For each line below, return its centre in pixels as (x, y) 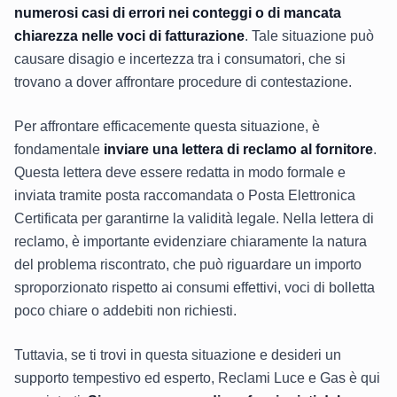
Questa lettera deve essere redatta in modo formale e (180, 173)
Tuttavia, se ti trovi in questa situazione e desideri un (178, 355)
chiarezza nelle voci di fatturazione (129, 36)
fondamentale (59, 150)
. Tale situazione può (309, 36)
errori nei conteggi (192, 13)
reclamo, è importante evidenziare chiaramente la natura (191, 242)
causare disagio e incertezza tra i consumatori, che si (180, 59)
